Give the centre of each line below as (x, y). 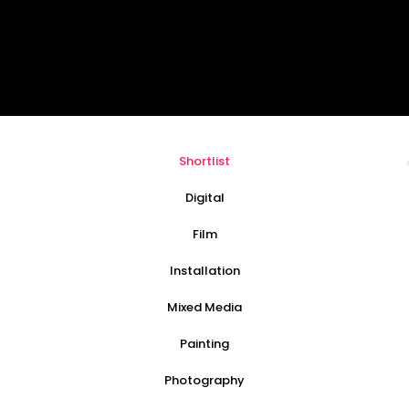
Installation (204, 271)
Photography (204, 380)
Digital (204, 198)
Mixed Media (204, 307)
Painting (204, 344)
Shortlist (204, 161)
